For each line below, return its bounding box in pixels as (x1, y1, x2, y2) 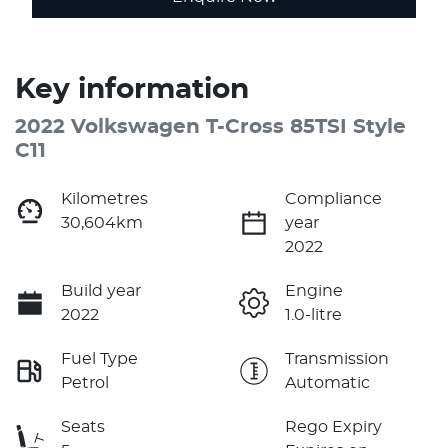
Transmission (285, 350, 389, 367)
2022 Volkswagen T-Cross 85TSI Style (15, 116, 406, 137)
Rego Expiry (285, 418, 382, 435)
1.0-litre (285, 306, 342, 323)
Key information (15, 75, 249, 104)
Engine (285, 282, 343, 299)
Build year (61, 282, 141, 299)
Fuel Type (61, 350, 138, 367)
